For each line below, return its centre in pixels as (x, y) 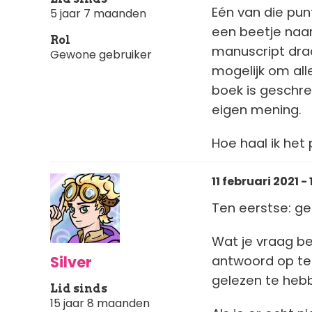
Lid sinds (79, 288)
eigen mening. (257, 109)
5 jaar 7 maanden (98, 14)
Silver (71, 262)
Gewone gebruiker (101, 55)
